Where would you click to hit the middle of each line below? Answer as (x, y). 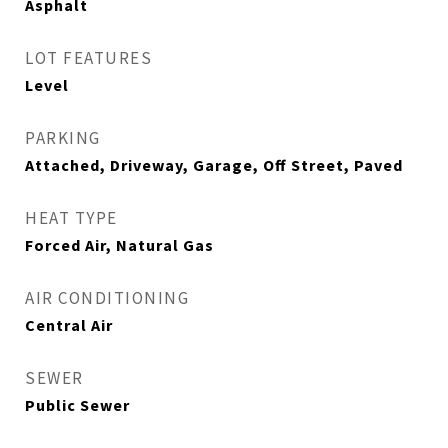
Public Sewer (77, 405)
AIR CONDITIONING (107, 298)
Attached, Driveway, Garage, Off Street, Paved (214, 165)
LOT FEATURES (88, 58)
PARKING (63, 138)
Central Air (69, 325)
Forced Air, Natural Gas (119, 245)
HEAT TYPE (71, 218)
